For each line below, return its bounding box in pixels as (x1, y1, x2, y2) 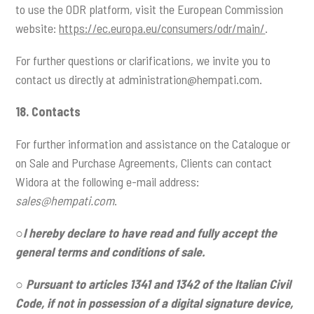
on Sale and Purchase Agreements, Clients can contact (15, 155, 273, 171)
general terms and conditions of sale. (15, 244, 205, 260)
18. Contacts (15, 103, 81, 119)
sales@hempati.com (15, 193, 115, 209)
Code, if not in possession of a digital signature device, (15, 295, 294, 311)
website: (15, 20, 60, 36)
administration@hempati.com (118, 71, 260, 87)
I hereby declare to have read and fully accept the (23, 225, 278, 241)
